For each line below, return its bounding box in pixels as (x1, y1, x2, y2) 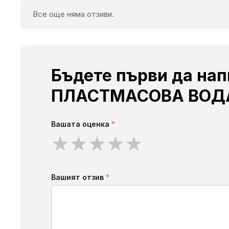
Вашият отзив (51, 173, 106, 182)
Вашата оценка (51, 120, 111, 129)
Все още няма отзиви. (33, 9, 114, 19)
